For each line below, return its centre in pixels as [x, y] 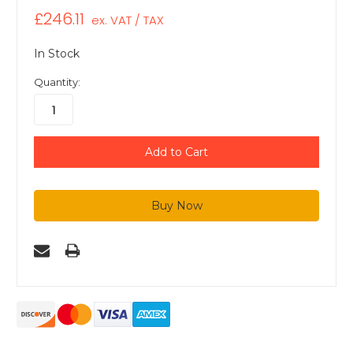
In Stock [57, 54]
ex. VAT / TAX [127, 20]
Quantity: [57, 82]
